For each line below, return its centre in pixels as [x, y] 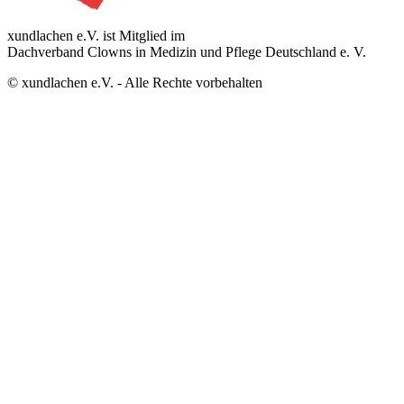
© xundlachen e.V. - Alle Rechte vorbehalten [135, 82]
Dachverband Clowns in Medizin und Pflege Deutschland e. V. [187, 51]
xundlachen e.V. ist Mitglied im [96, 35]
